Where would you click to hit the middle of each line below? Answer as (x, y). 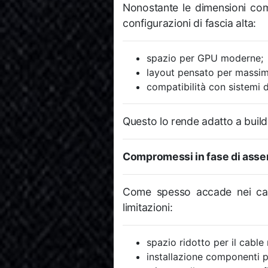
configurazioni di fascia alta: (189, 23)
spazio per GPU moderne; (205, 58)
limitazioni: (148, 208)
